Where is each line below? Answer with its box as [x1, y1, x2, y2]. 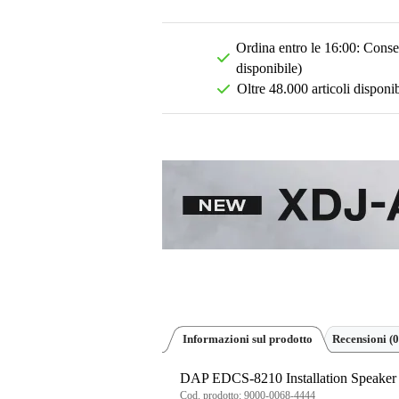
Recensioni [332, 332, 389, 346]
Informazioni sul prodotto [183, 332, 313, 346]
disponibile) [236, 61, 303, 77]
